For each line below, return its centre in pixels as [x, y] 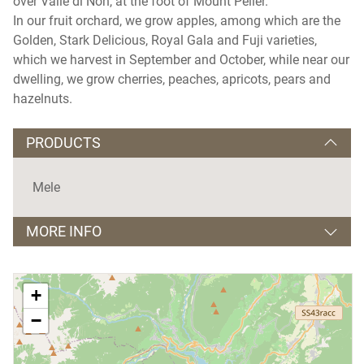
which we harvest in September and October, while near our [181, 59]
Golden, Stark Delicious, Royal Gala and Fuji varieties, [165, 40]
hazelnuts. [43, 98]
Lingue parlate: [77, 275]
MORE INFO [64, 231]
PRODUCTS [63, 142]
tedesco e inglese [172, 275]
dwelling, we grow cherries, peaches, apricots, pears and [172, 79]
